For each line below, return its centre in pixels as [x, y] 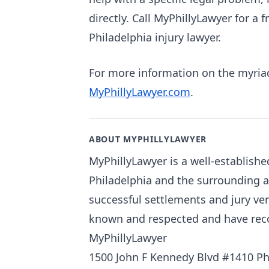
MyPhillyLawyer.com [140, 92]
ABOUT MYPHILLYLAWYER [148, 139]
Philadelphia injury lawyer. [155, 37]
